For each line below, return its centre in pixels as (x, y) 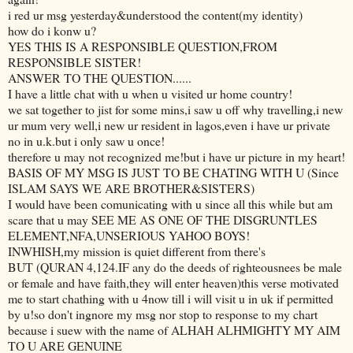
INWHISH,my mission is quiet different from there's (137, 251)
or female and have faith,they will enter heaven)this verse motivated (173, 282)
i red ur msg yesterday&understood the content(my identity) (155, 14)
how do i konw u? (52, 30)
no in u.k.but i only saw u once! (86, 140)
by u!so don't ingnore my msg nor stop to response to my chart (163, 314)
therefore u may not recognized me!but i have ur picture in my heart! (176, 156)
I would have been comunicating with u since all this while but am (170, 203)
